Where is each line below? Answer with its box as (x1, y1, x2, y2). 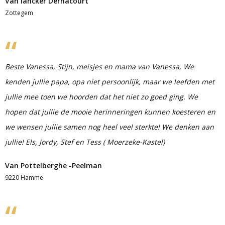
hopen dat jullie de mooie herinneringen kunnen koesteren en (5, 107, 215, 117)
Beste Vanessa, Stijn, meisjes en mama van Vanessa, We (5, 62, 194, 71)
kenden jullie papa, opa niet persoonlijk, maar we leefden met (5, 77, 214, 86)
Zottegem (5, 9, 33, 17)
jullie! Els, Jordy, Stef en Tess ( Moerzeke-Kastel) (5, 137, 165, 147)
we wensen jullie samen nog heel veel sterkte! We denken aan (5, 122, 214, 132)
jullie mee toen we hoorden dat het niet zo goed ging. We (5, 92, 198, 101)
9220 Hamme (5, 173, 43, 182)
